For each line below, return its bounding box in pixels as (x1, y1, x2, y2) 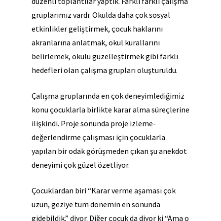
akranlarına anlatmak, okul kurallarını (32, 37, 160, 48)
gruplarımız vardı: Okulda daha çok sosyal (32, 10, 170, 20)
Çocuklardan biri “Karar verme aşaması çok (32, 185, 176, 196)
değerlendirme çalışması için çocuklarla (32, 132, 165, 143)
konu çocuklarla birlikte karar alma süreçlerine (32, 105, 189, 115)
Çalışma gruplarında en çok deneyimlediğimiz (32, 91, 184, 101)
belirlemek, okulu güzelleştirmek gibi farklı (32, 51, 178, 62)
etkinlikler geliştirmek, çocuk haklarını (32, 24, 163, 34)
